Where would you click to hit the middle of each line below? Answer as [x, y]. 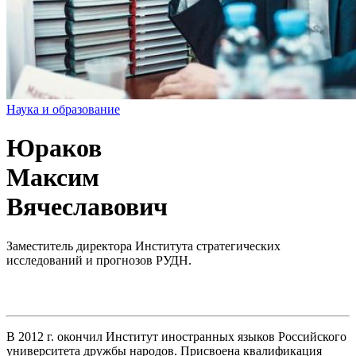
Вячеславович [87, 207]
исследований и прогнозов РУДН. [99, 260]
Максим [53, 178]
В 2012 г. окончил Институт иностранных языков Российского [176, 336]
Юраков [54, 148]
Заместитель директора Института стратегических [143, 246]
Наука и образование [63, 109]
